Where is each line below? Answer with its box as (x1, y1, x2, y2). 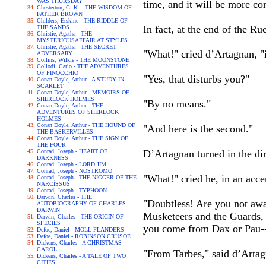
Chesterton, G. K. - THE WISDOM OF (36, 4, 132, 11)
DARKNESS (36, 154, 68, 161)
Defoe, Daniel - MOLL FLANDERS (36, 226, 124, 233)
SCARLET (36, 83, 64, 89)
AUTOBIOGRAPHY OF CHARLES (36, 200, 126, 207)
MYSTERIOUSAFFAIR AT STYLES (36, 37, 128, 43)
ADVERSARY (36, 50, 72, 56)
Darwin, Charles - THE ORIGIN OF (36, 213, 123, 220)
